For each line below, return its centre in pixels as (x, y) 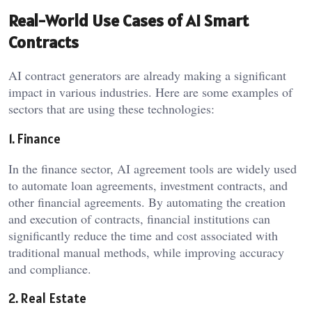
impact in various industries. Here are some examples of (150, 92)
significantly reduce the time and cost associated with (143, 235)
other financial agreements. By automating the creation (147, 202)
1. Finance (34, 138)
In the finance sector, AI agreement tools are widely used (153, 168)
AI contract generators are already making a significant (147, 76)
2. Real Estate (47, 298)
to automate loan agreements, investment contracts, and (148, 185)
